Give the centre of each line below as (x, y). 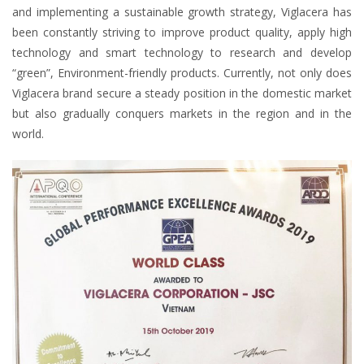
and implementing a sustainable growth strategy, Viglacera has (182, 12)
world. (28, 134)
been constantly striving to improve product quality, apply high (182, 32)
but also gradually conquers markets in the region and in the (182, 114)
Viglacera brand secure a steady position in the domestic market (182, 93)
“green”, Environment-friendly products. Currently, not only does (182, 73)
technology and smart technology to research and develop (182, 53)
